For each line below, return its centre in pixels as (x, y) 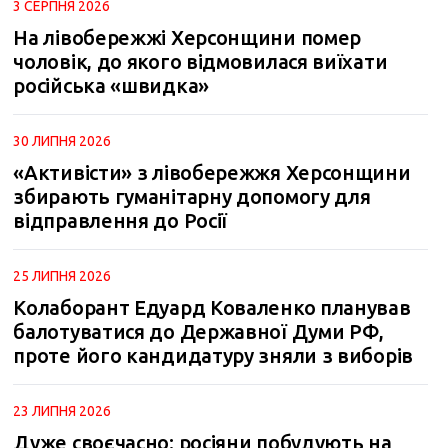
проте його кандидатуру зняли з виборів (213, 355)
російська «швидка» (111, 85)
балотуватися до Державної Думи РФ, (199, 331)
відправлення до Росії (120, 220)
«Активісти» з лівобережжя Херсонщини (212, 172)
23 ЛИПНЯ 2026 (62, 411)
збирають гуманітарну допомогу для (192, 196)
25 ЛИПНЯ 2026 (62, 276)
